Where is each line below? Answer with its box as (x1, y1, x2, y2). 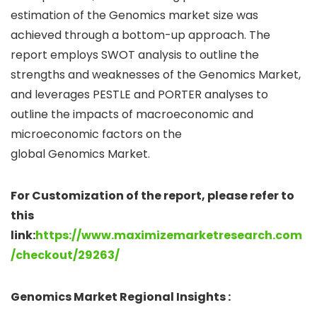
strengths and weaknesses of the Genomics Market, (11, 67, 301, 83)
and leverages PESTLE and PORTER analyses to (11, 86, 268, 103)
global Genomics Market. (11, 146, 150, 163)
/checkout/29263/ (11, 247, 120, 264)
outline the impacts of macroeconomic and (11, 106, 253, 123)
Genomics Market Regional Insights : (11, 289, 231, 306)
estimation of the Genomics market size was (11, 7, 258, 24)
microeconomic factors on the (11, 126, 182, 143)
